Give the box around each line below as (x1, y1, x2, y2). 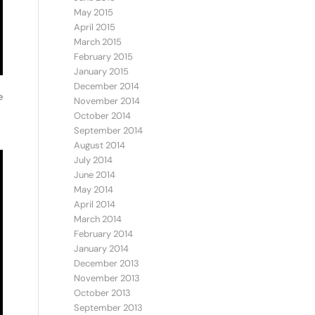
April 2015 (74, 21, 116, 33)
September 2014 (74, 124, 143, 136)
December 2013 (74, 257, 140, 269)
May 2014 (74, 184, 114, 195)
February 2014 (74, 228, 134, 240)
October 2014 (74, 110, 131, 122)
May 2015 (74, 6, 114, 18)
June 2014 (74, 169, 116, 181)
